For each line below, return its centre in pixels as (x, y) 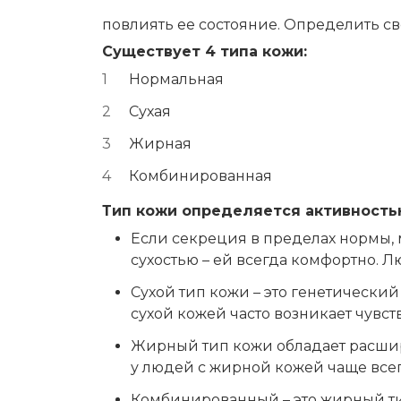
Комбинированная (200, 176)
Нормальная (176, 79)
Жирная (160, 144)
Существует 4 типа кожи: (205, 51)
